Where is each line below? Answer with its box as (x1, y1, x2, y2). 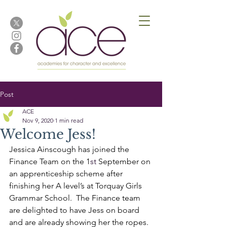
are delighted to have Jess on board (9, 205, 141, 215)
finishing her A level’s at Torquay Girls (9, 181, 144, 191)
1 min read (55, 117, 83, 124)
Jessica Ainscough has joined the (9, 144, 131, 154)
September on (98, 157, 153, 166)
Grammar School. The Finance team (9, 193, 142, 203)
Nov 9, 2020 (22, 117, 53, 124)
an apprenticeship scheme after (9, 169, 125, 178)
